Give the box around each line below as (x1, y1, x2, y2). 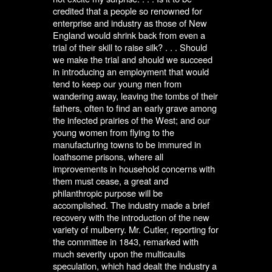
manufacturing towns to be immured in (53, 138, 202, 151)
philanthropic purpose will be (53, 186, 163, 200)
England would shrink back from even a (53, 29, 206, 42)
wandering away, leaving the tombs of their (53, 89, 219, 103)
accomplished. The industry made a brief (53, 199, 210, 212)
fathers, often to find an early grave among (53, 101, 217, 115)
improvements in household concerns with (53, 162, 216, 175)
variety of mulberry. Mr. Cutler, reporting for (53, 223, 219, 236)
